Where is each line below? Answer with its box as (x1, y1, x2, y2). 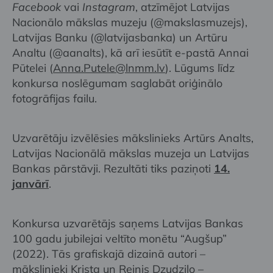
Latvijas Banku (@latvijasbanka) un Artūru (12, 30, 227, 44)
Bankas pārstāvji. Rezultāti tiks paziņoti (12, 161, 214, 175)
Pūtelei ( (12, 60, 53, 75)
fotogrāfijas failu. (12, 91, 97, 105)
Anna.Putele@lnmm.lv (53, 60, 165, 75)
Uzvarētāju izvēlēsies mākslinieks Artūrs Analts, (12, 130, 253, 145)
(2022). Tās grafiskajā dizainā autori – (12, 246, 205, 261)
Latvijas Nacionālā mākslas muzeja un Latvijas (12, 146, 249, 160)
